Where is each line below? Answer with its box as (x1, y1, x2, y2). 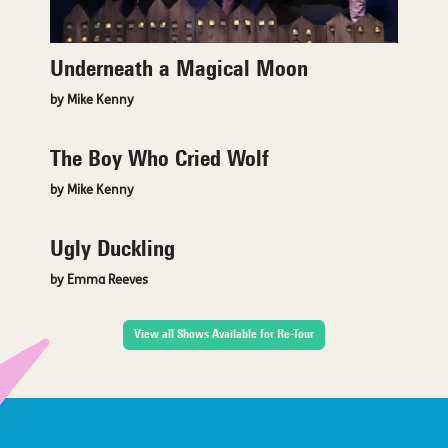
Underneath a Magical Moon (50, 58, 308, 82)
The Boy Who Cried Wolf (50, 148, 269, 172)
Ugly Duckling (50, 238, 175, 262)
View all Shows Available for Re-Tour (134, 328, 314, 341)
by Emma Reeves (50, 273, 148, 287)
